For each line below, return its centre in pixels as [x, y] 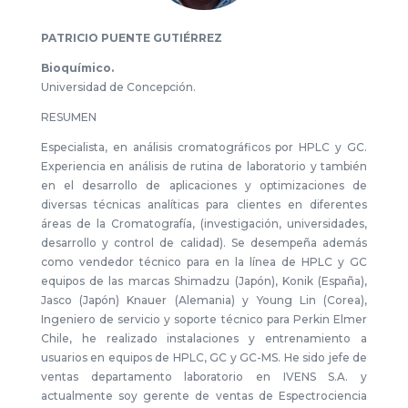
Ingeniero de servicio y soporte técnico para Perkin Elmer [204, 319]
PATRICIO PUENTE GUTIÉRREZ [131, 38]
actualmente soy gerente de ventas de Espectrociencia [204, 396]
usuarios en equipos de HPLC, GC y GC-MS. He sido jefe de [204, 357]
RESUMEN [68, 117]
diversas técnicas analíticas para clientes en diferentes [204, 204]
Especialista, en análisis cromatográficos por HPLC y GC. [204, 147]
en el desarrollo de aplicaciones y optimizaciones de [204, 185]
